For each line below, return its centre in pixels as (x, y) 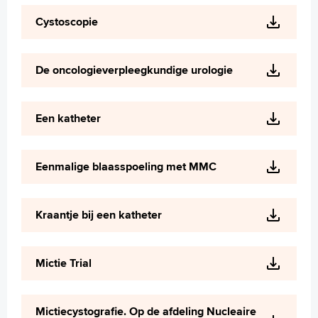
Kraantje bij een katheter (99, 215)
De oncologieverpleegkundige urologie (134, 70)
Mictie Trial (64, 263)
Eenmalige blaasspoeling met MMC (126, 166)
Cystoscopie (67, 22)
